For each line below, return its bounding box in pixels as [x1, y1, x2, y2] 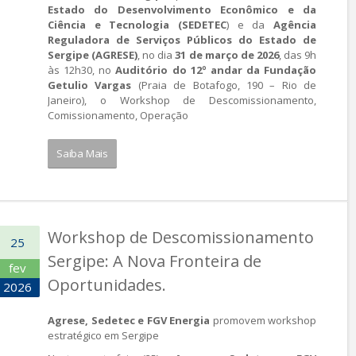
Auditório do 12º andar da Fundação [115, 63, 316, 77]
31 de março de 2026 [175, 48, 279, 62]
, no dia [137, 48, 176, 62]
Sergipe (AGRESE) [48, 48, 138, 62]
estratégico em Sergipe [48, 328, 159, 342]
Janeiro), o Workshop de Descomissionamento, [48, 93, 316, 107]
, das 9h [278, 48, 317, 62]
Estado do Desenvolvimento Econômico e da [48, 2, 316, 17]
